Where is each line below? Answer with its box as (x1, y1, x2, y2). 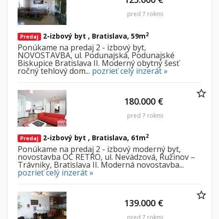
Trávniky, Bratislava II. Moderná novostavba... (18, 159, 184, 171)
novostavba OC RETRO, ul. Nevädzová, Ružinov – (18, 152, 195, 163)
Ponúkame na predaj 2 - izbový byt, (18, 42, 146, 53)
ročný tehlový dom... (18, 66, 92, 77)
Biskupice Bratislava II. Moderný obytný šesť (18, 58, 179, 69)
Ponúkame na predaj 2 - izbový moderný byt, (18, 144, 181, 155)
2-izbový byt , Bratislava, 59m (41, 31, 146, 41)
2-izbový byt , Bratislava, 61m (41, 133, 146, 143)
